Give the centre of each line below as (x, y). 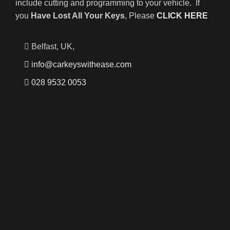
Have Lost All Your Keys (78, 16)
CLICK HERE (183, 16)
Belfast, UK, (53, 46)
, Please (141, 16)
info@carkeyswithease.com (82, 64)
